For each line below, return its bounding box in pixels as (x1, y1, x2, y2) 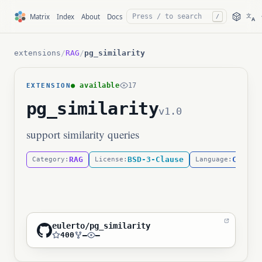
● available (71, 81, 120, 89)
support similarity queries (26, 127, 139, 142)
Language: (195, 156, 232, 163)
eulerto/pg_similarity (52, 221, 150, 230)
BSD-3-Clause (127, 155, 184, 164)
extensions (14, 49, 61, 57)
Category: (32, 156, 69, 163)
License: (95, 156, 127, 163)
